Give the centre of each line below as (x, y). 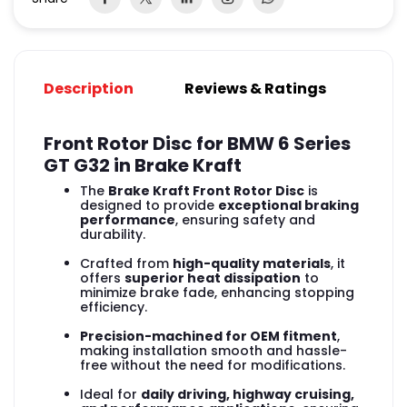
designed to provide (149, 206)
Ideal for (110, 395)
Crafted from (126, 264)
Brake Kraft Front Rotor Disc (206, 191)
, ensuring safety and (245, 220)
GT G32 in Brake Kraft (143, 166)
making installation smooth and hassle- (213, 351)
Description (89, 89)
